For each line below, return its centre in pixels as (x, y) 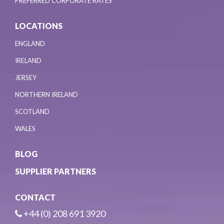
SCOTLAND (32, 112)
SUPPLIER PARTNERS (55, 171)
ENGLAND (30, 44)
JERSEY (26, 78)
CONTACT (35, 197)
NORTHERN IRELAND (46, 95)
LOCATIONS (39, 26)
